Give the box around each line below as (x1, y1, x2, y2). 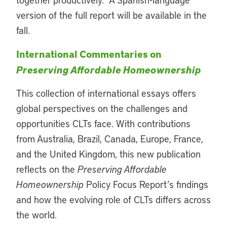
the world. (16, 208, 59, 221)
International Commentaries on (16, 47, 162, 60)
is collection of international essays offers (27, 87, 196, 99)
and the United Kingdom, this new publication (16, 147, 201, 160)
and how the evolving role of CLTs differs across (16, 193, 211, 206)
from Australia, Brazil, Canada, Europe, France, (16, 132, 203, 145)
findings (174, 178, 208, 191)
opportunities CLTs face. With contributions (16, 117, 191, 130)
